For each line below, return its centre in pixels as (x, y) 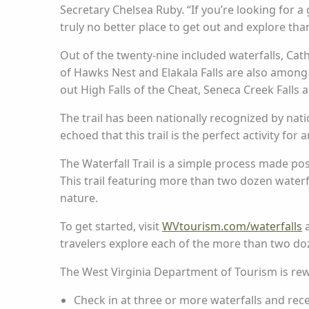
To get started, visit (111, 226)
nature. (80, 198)
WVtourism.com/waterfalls (232, 226)
